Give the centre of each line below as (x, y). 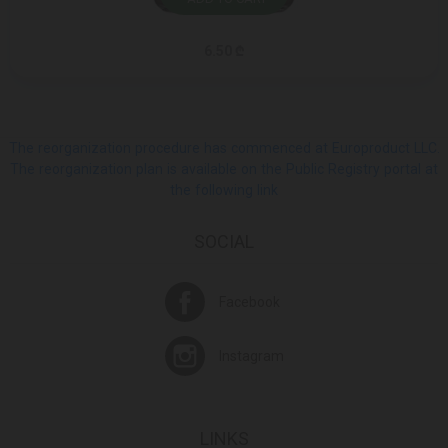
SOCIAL (224, 242)
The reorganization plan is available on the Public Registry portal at (224, 169)
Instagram (251, 356)
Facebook (249, 302)
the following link (224, 190)
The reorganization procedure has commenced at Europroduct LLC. (224, 148)
